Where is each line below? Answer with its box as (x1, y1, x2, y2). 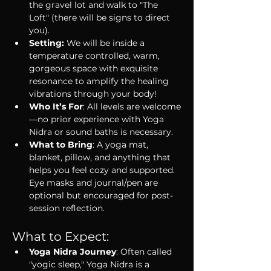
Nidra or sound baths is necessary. (29, 126, 173, 137)
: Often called (116, 246, 174, 257)
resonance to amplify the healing (29, 76, 171, 87)
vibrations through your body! (29, 88, 157, 99)
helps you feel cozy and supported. (29, 165, 177, 175)
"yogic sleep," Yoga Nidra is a (29, 259, 152, 270)
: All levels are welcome (83, 101, 181, 112)
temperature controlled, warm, (29, 50, 162, 61)
